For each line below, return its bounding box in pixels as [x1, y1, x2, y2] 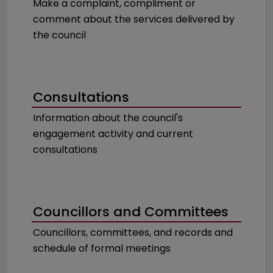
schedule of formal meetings [33, 241, 171, 255]
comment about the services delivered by [33, 12, 235, 26]
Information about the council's [33, 111, 183, 125]
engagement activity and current [33, 127, 193, 141]
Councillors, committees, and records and [33, 225, 233, 239]
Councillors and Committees [33, 202, 229, 221]
